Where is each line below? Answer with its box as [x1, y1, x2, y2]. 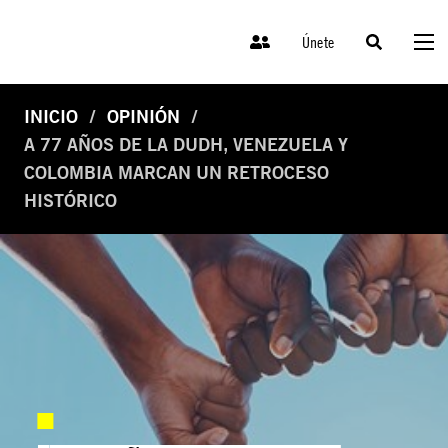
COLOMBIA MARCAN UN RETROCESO [24, 162, 329, 184]
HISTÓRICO [24, 190, 117, 212]
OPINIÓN [107, 106, 180, 128]
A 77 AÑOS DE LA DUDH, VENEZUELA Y [24, 134, 348, 156]
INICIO [24, 106, 78, 128]
